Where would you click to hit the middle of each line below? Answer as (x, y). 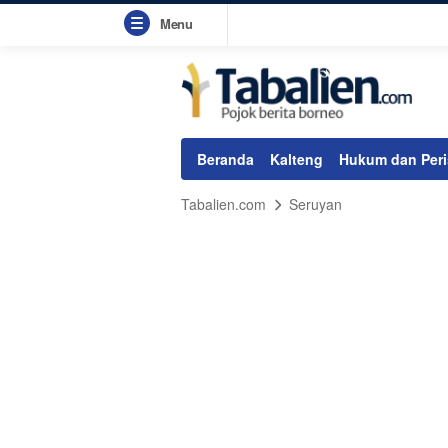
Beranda (225, 159)
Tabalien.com (223, 204)
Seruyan (315, 204)
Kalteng (296, 159)
